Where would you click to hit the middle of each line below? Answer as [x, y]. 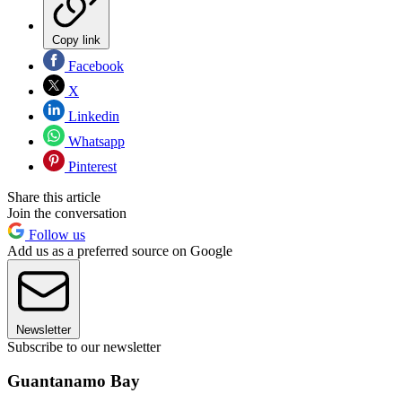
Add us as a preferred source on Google [120, 250]
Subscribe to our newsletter [84, 346]
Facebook [94, 66]
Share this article [54, 197]
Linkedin [92, 116]
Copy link [76, 39]
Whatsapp [95, 141]
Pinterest [91, 166]
